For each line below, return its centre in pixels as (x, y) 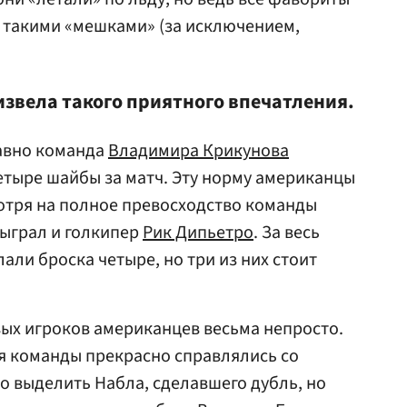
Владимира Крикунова (199, 151)
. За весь (287, 233)
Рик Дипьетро (198, 233)
